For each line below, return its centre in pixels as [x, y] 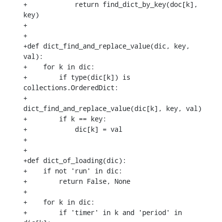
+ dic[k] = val [73, 129]
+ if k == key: [65, 118]
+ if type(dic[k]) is [77, 77]
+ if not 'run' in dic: [73, 170]
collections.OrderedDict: [71, 87]
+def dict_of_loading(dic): [75, 160]
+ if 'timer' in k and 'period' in [103, 212]
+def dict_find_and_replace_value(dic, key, [107, 46]
